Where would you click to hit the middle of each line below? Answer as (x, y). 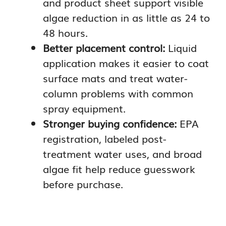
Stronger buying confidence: (110, 123)
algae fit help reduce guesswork (119, 168)
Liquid (181, 47)
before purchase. (83, 183)
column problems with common (118, 93)
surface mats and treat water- (115, 77)
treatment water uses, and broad (122, 153)
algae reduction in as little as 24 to (126, 17)
